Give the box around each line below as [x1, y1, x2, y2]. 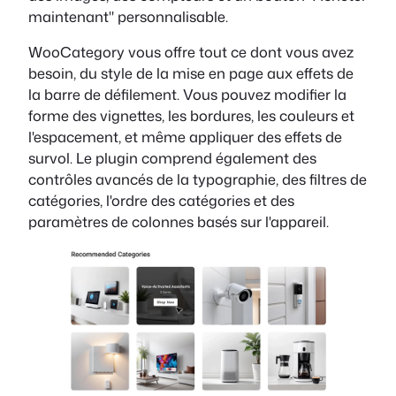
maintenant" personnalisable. [28, 5, 228, 27]
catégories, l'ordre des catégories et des [28, 189, 294, 210]
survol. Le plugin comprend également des [28, 147, 316, 168]
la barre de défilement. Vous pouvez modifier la [28, 83, 346, 104]
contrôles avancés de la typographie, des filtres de [28, 168, 367, 189]
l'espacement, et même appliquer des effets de [28, 126, 342, 147]
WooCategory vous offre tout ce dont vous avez [28, 41, 354, 62]
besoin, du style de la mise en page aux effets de [28, 62, 354, 83]
